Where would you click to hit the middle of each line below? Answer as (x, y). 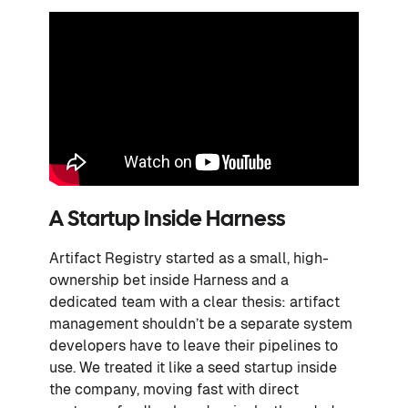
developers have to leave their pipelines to (194, 345)
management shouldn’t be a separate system (201, 323)
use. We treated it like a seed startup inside (193, 367)
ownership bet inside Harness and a (169, 280)
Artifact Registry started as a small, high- (189, 258)
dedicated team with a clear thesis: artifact (194, 301)
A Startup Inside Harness (167, 219)
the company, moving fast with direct (174, 389)
